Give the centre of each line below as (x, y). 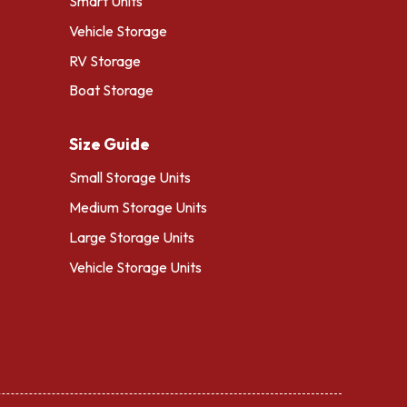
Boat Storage (111, 90)
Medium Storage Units (138, 208)
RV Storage (105, 60)
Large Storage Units (132, 237)
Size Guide (109, 144)
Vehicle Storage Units (135, 267)
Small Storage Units (130, 178)
